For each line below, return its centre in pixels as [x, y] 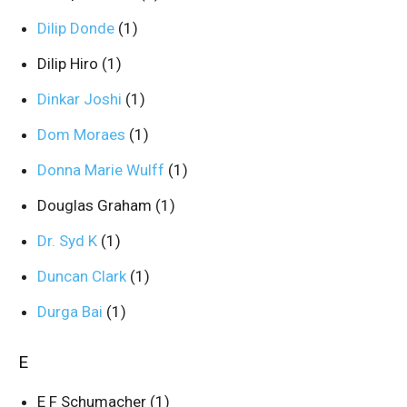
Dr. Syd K [69, 241]
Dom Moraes [83, 134]
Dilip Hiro [69, 64]
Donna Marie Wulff [103, 170]
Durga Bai [72, 312]
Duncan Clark [84, 276]
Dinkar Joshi [81, 99]
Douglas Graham [96, 205]
